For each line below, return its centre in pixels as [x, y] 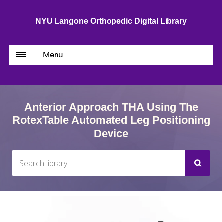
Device [111, 134]
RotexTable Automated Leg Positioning [111, 120]
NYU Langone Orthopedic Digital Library [111, 21]
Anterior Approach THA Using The [111, 107]
